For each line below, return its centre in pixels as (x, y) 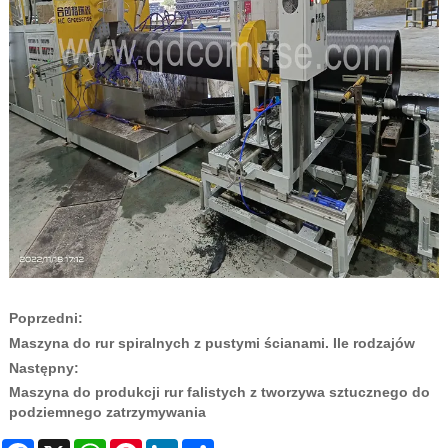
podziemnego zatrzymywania (107, 411)
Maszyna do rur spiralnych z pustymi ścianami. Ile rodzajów (211, 342)
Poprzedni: (45, 317)
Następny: (43, 367)
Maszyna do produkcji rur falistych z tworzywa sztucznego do (219, 391)
